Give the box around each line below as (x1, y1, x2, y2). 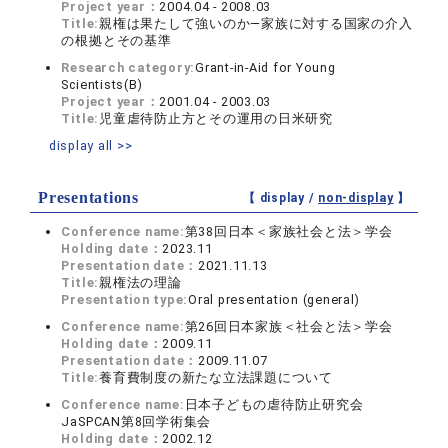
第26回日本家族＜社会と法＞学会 (184, 319, 393, 334)
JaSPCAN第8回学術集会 (61, 414, 212, 429)
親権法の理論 (99, 275, 182, 290)
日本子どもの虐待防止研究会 (184, 397, 364, 412)
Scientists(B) (61, 77, 143, 92)
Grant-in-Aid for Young (195, 60, 336, 75)
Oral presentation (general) (188, 292, 360, 307)
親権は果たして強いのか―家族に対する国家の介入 (99, 16, 413, 31)
